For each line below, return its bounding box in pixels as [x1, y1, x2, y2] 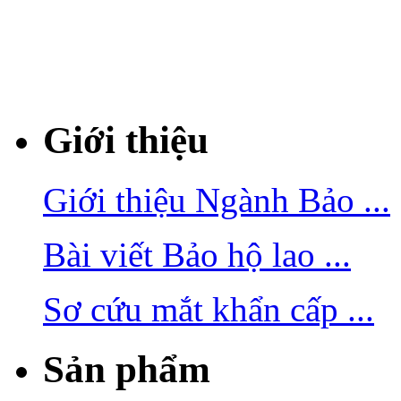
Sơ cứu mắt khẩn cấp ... [43, 289, 374, 328]
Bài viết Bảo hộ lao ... [43, 235, 351, 274]
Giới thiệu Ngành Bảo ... [43, 180, 390, 219]
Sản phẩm [43, 347, 210, 390]
